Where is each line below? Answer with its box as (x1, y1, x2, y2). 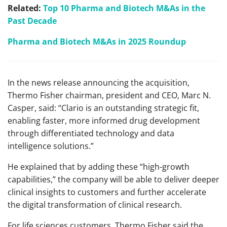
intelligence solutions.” (8, 140, 94, 152)
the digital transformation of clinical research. (8, 199, 182, 211)
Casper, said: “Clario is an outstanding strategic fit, (8, 102, 199, 114)
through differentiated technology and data (8, 128, 174, 139)
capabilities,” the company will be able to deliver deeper (8, 174, 219, 185)
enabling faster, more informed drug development (8, 115, 200, 127)
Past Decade (8, 15, 57, 27)
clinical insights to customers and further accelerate (8, 186, 206, 198)
